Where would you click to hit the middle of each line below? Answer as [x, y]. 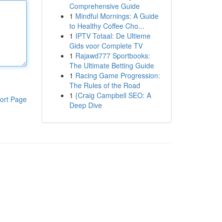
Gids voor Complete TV [106, 46]
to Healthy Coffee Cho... [107, 26]
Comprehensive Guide [104, 6]
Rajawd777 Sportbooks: [112, 55]
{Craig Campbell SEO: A [113, 95]
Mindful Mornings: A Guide [117, 16]
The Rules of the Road [105, 85]
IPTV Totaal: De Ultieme [113, 36]
